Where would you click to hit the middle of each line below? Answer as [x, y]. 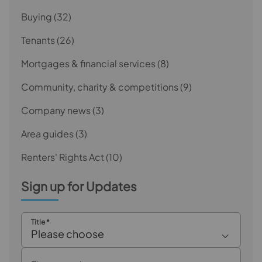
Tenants [38, 40]
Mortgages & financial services [88, 63]
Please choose [68, 233]
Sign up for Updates [79, 186]
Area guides [47, 133]
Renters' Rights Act [63, 157]
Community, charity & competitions [100, 87]
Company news [56, 110]
